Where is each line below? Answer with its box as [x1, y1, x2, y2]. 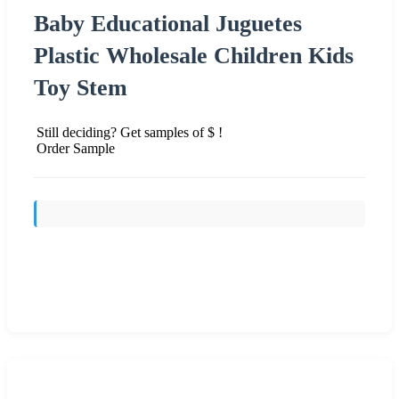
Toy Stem [34, 74, 127, 101]
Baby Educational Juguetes [34, 10, 302, 37]
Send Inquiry [159, 280, 240, 296]
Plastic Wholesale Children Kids [34, 42, 354, 69]
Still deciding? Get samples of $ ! [37, 124, 223, 140]
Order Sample [37, 140, 115, 156]
